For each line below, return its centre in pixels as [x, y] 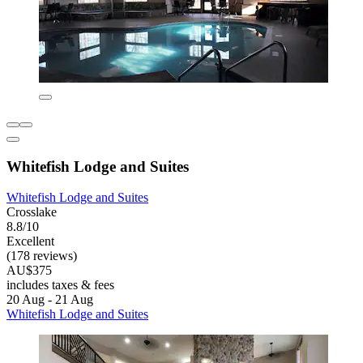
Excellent [30, 241]
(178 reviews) [42, 256]
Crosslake [32, 212]
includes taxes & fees [60, 285]
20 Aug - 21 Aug [50, 300]
